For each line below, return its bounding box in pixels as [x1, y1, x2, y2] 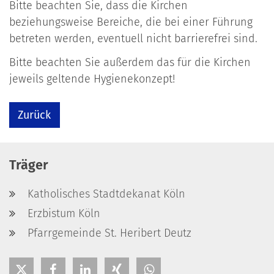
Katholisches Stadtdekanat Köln [28, 187, 185, 201]
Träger [9, 157, 48, 173]
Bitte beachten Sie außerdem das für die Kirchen [9, 56, 251, 70]
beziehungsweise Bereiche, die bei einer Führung [9, 15, 253, 29]
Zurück [18, 108, 51, 122]
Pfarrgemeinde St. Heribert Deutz [28, 226, 191, 240]
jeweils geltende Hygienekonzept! [9, 72, 175, 86]
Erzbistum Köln [28, 206, 100, 220]
